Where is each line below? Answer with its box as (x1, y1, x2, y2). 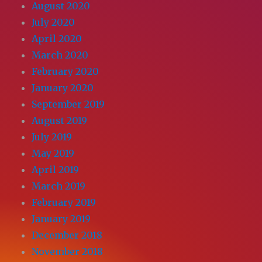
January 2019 (32, 212, 91, 225)
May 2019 (32, 147, 75, 159)
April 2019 (32, 163, 80, 175)
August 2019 (32, 114, 88, 126)
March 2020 (32, 49, 89, 61)
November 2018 (32, 245, 104, 257)
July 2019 (32, 130, 73, 143)
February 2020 (32, 65, 99, 77)
